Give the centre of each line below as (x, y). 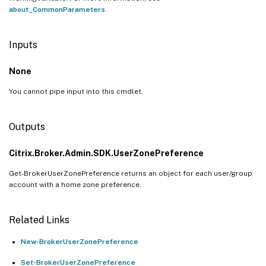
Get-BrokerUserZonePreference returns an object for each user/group (131, 173)
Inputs (23, 45)
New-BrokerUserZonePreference (80, 241)
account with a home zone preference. (75, 184)
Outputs (27, 126)
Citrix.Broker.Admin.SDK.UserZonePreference (106, 153)
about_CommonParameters (57, 9)
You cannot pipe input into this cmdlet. (76, 91)
